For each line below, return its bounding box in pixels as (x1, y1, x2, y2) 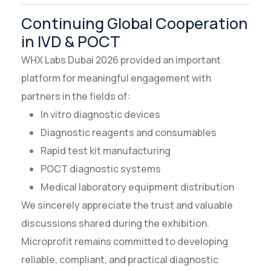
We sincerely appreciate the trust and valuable (21, 198, 233, 212)
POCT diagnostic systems (41, 162, 161, 176)
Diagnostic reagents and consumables (41, 126, 217, 140)
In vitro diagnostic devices (41, 108, 160, 122)
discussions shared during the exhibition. (21, 217, 209, 230)
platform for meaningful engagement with (21, 71, 211, 85)
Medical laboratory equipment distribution (41, 180, 234, 194)
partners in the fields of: (21, 90, 130, 103)
